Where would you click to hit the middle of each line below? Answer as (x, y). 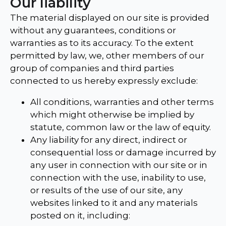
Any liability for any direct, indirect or (109, 140)
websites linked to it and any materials (114, 203)
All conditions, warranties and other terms (122, 102)
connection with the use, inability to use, (118, 178)
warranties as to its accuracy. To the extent (102, 43)
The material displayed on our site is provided (110, 18)
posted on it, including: (80, 216)
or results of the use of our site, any (106, 190)
